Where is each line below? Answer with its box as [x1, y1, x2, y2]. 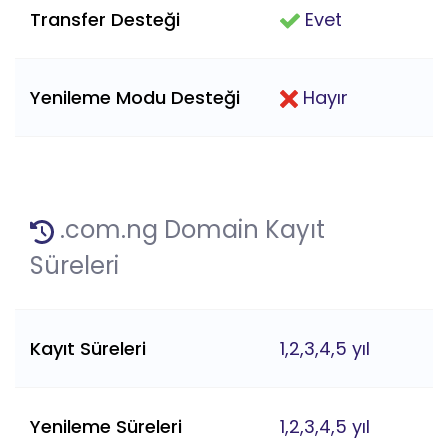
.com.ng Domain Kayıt [54, 213, 325, 247]
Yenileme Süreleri [30, 414, 182, 440]
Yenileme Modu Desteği [30, 85, 240, 111]
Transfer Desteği [30, 7, 180, 33]
